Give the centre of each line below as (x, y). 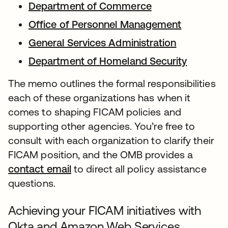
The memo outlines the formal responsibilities (112, 83)
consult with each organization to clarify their (111, 140)
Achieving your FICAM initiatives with (105, 210)
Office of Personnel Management (105, 24)
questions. (32, 183)
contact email (40, 169)
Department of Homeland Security (108, 61)
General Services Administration (103, 42)
